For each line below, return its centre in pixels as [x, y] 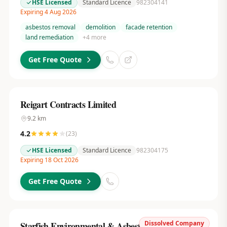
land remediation [49, 37]
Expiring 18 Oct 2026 [49, 160]
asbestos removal [50, 27]
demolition [100, 27]
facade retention [149, 27]
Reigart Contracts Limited [68, 104]
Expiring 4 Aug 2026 [48, 12]
